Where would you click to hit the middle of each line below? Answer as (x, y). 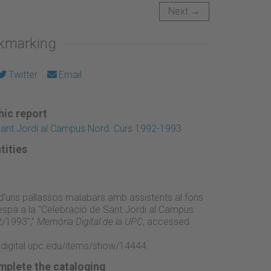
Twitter (23, 74)
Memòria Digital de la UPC (90, 221)
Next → (184, 11)
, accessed (166, 221)
